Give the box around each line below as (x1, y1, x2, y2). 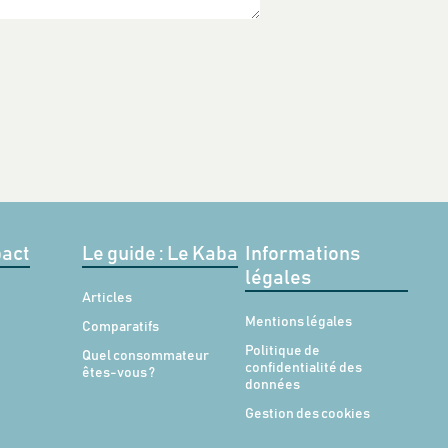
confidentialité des (244, 361, 362, 375)
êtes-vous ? (81, 366, 155, 380)
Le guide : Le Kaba (81, 244, 238, 264)
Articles (81, 291, 132, 305)
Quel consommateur (81, 349, 209, 363)
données (244, 378, 300, 392)
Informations (244, 244, 360, 264)
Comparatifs (81, 320, 159, 334)
